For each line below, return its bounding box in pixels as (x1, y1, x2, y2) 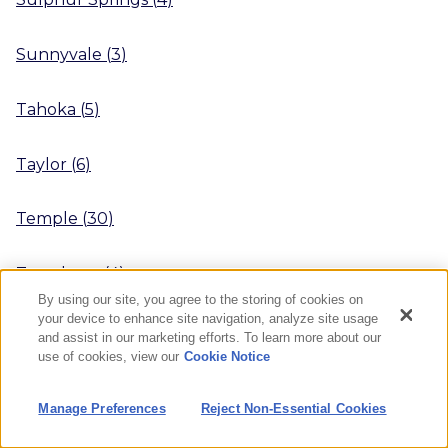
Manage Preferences (38, 401, 166, 416)
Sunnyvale (16, 44, 102, 64)
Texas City (16, 318, 94, 338)
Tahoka (16, 99, 76, 119)
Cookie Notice (184, 349, 271, 364)
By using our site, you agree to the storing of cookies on (38, 292, 364, 307)
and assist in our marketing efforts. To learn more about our (38, 330, 382, 345)
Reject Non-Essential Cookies (200, 401, 387, 416)
